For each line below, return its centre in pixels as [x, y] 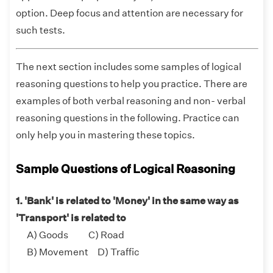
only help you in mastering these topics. [106, 135]
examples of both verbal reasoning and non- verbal [131, 101]
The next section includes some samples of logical [129, 67]
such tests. [41, 30]
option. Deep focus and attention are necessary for [129, 13]
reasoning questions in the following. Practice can [128, 118]
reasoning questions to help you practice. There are [132, 84]
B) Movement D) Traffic [78, 252]
